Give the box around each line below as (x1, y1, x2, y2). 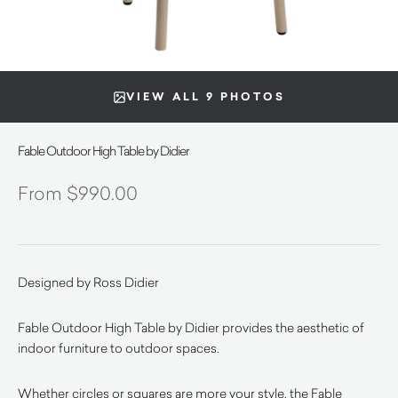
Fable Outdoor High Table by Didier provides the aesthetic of (18, 319, 364, 336)
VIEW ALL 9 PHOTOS (126, 89, 285, 105)
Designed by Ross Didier (18, 274, 159, 291)
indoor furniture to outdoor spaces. (18, 339, 219, 356)
